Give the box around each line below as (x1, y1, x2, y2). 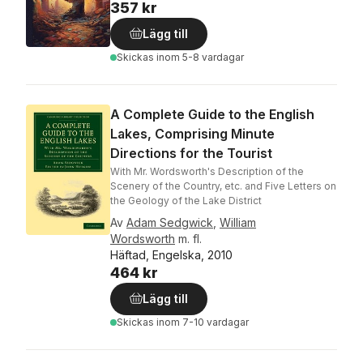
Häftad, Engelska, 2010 (110, 248, 233, 262)
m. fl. (178, 232, 202, 246)
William (220, 216, 256, 229)
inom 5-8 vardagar (156, 51, 244, 63)
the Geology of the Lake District (110, 194, 262, 207)
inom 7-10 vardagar (156, 316, 249, 328)
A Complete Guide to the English (110, 106, 314, 122)
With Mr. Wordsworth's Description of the (110, 165, 304, 177)
